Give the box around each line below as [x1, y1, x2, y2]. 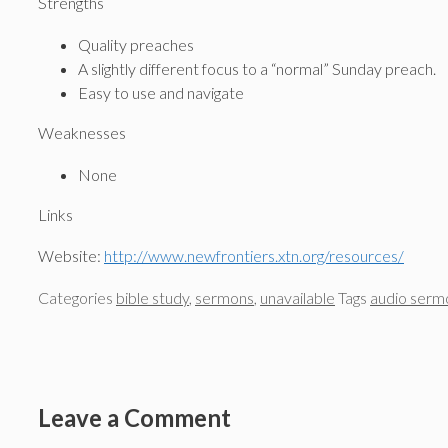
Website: [38, 246, 104, 266]
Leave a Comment [38, 402, 231, 432]
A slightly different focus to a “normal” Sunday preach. [78, 59, 436, 78]
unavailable [260, 287, 335, 307]
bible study [116, 287, 189, 307]
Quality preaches [78, 35, 194, 54]
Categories [38, 287, 116, 307]
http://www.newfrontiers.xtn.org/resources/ [104, 246, 404, 266]
